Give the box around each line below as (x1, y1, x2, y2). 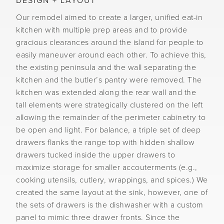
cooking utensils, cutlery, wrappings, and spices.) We (16, 175, 208, 185)
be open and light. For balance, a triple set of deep (16, 125, 200, 135)
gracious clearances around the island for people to (16, 37, 203, 47)
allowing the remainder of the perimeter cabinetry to (16, 112, 205, 122)
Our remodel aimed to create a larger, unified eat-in (16, 12, 202, 22)
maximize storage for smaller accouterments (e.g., (16, 162, 197, 172)
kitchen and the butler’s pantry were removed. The (16, 75, 202, 85)
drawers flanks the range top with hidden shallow (16, 137, 194, 147)
